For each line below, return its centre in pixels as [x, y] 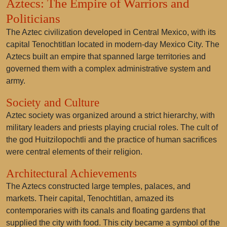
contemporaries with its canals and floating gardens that [106, 211]
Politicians [33, 18]
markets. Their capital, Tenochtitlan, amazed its [90, 198]
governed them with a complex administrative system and [108, 69]
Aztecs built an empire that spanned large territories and [106, 56]
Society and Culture [53, 102]
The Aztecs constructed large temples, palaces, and [98, 186]
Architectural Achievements [71, 173]
